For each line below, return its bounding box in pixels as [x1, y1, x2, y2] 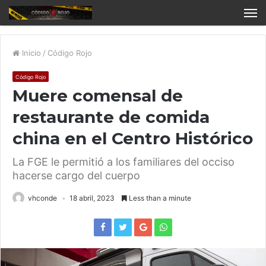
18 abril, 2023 [69, 194, 115, 203]
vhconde [28, 194, 57, 203]
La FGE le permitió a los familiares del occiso [12, 156, 235, 169]
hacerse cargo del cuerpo [12, 169, 140, 182]
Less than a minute [127, 194, 191, 203]
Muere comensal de [12, 85, 183, 106]
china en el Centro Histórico [12, 128, 253, 149]
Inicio [20, 48, 41, 58]
